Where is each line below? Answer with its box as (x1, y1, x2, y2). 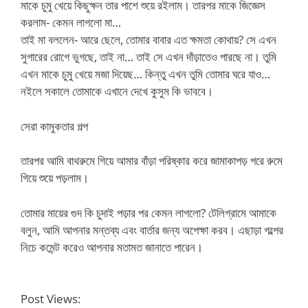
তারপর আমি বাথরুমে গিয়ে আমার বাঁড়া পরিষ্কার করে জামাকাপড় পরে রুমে (21, 153, 283, 168)
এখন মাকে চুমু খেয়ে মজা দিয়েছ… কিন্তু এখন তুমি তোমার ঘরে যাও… (21, 66, 270, 82)
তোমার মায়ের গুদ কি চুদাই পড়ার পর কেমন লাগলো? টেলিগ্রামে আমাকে (21, 204, 276, 221)
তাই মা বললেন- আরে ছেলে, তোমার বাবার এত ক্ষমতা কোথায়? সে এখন (21, 32, 276, 47)
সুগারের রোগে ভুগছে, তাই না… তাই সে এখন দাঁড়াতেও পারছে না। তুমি (21, 49, 276, 65)
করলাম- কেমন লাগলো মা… (21, 14, 121, 30)
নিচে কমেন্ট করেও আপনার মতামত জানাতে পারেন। (21, 239, 203, 255)
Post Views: (21, 291, 80, 307)
